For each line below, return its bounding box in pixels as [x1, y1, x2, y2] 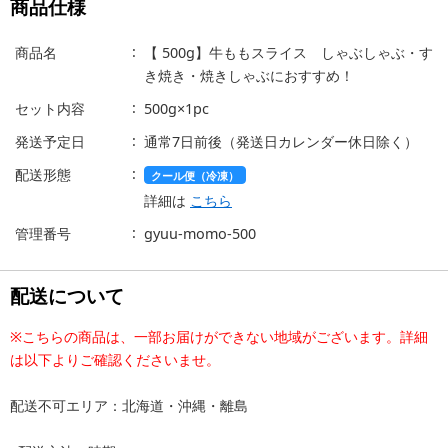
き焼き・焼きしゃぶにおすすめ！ [144, 66, 354, 86]
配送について [10, 282, 124, 310]
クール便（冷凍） [151, 168, 239, 184]
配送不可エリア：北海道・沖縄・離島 [10, 396, 248, 416]
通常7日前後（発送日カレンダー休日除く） [144, 132, 418, 152]
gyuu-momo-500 [144, 224, 256, 244]
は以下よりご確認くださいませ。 [10, 350, 220, 370]
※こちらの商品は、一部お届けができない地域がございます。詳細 [10, 327, 428, 347]
